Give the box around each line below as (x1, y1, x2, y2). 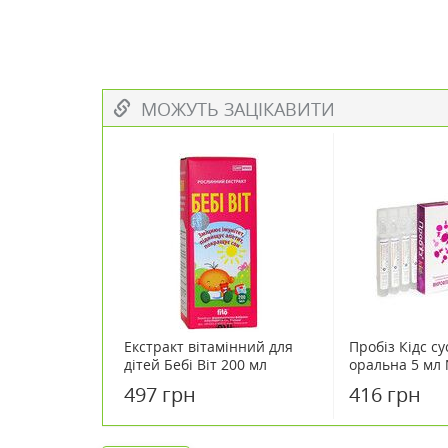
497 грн (124, 381, 196, 408)
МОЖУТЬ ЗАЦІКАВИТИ (131, 97, 335, 121)
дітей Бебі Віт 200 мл (124, 355, 267, 374)
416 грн (349, 381, 421, 408)
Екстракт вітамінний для (124, 337, 293, 356)
